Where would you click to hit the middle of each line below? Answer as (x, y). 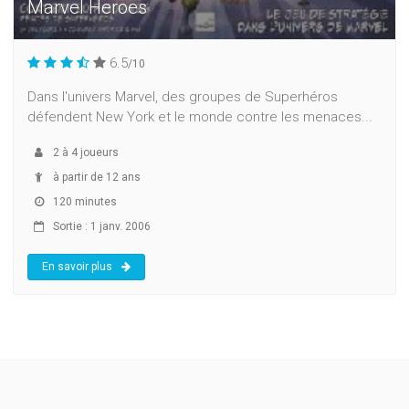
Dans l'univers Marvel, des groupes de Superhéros (183, 97)
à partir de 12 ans (95, 178)
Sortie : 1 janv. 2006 (100, 227)
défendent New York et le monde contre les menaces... (200, 117)
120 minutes (84, 202)
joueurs (98, 153)
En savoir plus (77, 267)
